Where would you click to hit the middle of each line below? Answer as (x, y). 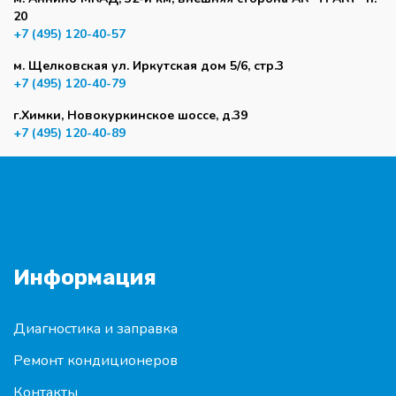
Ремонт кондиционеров (95, 361)
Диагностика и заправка (95, 329)
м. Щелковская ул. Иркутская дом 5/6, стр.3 (148, 66)
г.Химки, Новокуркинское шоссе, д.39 (130, 115)
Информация (85, 278)
